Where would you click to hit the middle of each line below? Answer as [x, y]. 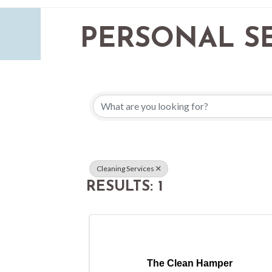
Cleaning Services [125, 168]
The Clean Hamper [189, 263]
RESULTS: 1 [125, 187]
